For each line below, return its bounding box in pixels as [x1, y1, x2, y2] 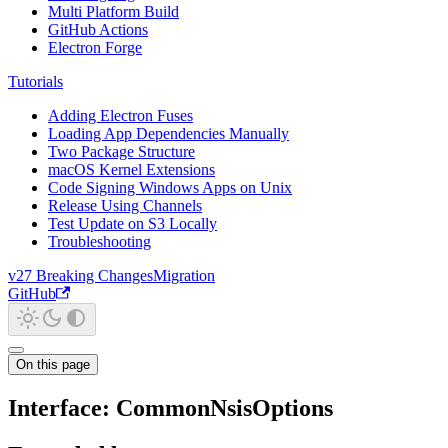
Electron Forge [48, 39, 142, 56]
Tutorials [8, 73, 63, 90]
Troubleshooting [48, 233, 151, 250]
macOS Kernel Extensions [48, 161, 215, 178]
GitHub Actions [48, 21, 148, 38]
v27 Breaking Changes [8, 267, 153, 284]
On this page [16, 357, 90, 372]
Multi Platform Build [48, 3, 179, 20]
